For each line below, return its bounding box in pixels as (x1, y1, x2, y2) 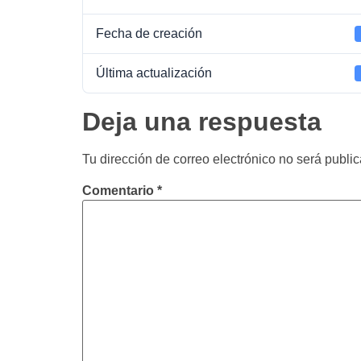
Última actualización (96, 66, 212, 80)
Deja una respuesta (82, 107, 322, 136)
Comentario (82, 184, 157, 198)
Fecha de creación (96, 27, 202, 40)
